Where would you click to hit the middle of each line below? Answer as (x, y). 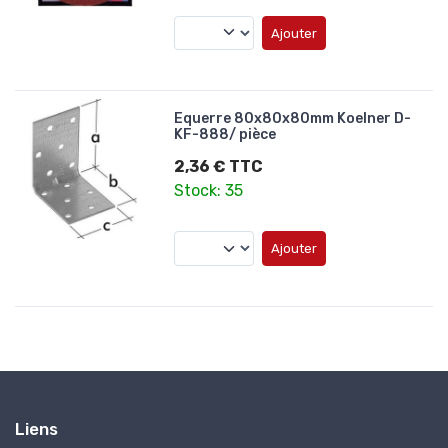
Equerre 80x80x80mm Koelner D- (293, 119)
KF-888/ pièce (225, 135)
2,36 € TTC (219, 167)
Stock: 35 (209, 191)
